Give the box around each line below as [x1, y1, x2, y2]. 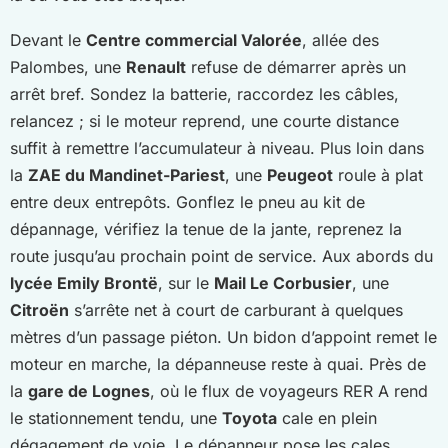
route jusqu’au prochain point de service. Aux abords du [10, 245, 433, 266]
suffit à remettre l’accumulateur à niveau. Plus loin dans [10, 137, 424, 158]
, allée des [302, 29, 379, 50]
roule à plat [333, 164, 423, 185]
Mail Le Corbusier [214, 272, 352, 293]
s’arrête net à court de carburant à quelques [69, 299, 403, 320]
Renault [126, 56, 186, 77]
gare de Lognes [28, 380, 150, 401]
